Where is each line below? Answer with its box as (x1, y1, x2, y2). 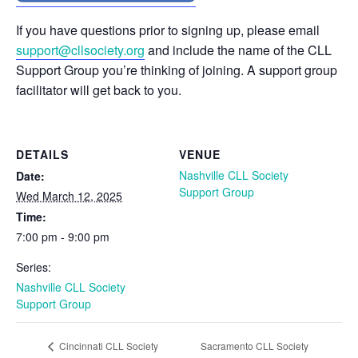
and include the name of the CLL (145, 40, 332, 59)
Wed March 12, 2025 (16, 187, 122, 204)
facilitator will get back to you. (16, 80, 181, 99)
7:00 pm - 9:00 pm (16, 228, 109, 245)
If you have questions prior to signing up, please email (16, 20, 320, 39)
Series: (16, 258, 51, 275)
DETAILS (16, 145, 69, 162)
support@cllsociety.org (16, 40, 145, 59)
